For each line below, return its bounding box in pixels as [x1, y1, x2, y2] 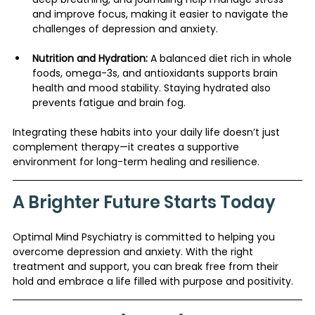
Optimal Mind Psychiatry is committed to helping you [13, 229, 278, 244]
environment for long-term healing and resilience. [13, 154, 259, 169]
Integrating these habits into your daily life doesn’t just [13, 124, 283, 139]
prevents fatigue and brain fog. [32, 95, 186, 110]
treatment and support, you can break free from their [13, 259, 281, 274]
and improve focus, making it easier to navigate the [32, 6, 291, 21]
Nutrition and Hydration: [32, 51, 148, 65]
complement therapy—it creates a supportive [13, 139, 242, 154]
